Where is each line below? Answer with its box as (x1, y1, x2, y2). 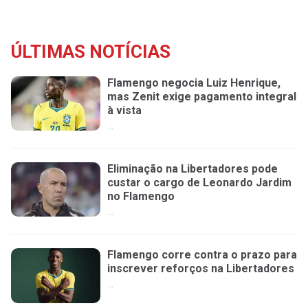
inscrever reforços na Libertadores (107, 262, 294, 276)
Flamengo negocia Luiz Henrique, (107, 76, 280, 89)
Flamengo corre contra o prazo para (107, 248, 297, 262)
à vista (107, 104, 142, 117)
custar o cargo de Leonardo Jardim (107, 176, 291, 190)
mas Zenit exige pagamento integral (107, 90, 296, 103)
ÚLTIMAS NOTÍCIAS (11, 41, 170, 62)
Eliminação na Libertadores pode (107, 162, 278, 176)
